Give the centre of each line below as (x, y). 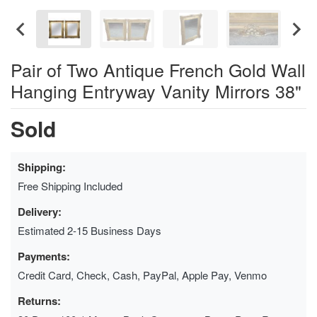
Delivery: (40, 211)
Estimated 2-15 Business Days (90, 230)
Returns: (39, 300)
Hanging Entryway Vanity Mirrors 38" (156, 90)
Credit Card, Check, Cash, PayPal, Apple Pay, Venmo (142, 275)
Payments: (44, 256)
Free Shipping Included (70, 185)
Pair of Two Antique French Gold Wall (158, 69)
